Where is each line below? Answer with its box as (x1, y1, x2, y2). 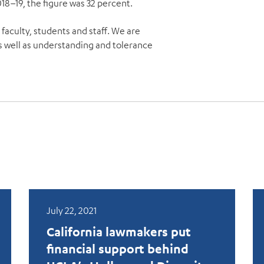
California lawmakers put (46, 224, 191, 240)
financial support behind (46, 241, 189, 257)
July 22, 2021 (46, 204, 97, 217)
